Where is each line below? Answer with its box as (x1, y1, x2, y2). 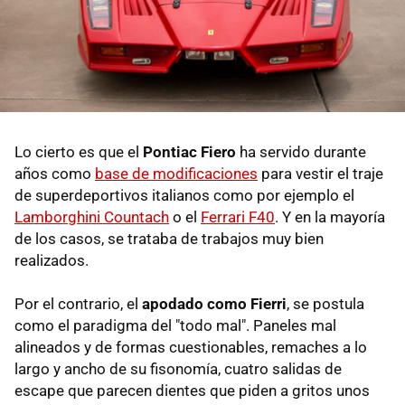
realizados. (14, 251, 89, 270)
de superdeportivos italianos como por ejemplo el (14, 186, 354, 205)
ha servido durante (236, 143, 366, 162)
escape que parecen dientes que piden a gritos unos (14, 381, 370, 400)
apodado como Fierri (142, 295, 287, 314)
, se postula (287, 295, 364, 314)
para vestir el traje (258, 165, 383, 184)
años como (14, 165, 95, 184)
